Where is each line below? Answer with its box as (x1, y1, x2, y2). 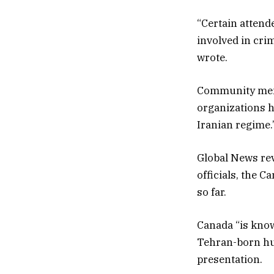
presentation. (197, 253, 262, 267)
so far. (197, 185, 226, 199)
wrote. (197, 50, 228, 64)
